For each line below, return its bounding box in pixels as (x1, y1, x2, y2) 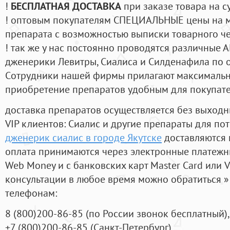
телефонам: (5, 186, 57, 200)
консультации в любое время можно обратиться (5, 172, 224, 186)
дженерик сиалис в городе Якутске (5, 130, 162, 145)
